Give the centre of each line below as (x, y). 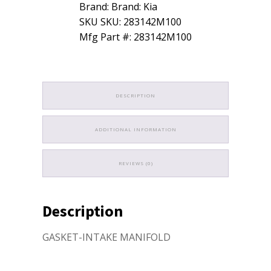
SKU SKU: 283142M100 (130, 21)
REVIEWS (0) (135, 163)
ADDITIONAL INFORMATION (135, 129)
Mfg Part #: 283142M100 (135, 37)
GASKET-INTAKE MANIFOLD (106, 237)
